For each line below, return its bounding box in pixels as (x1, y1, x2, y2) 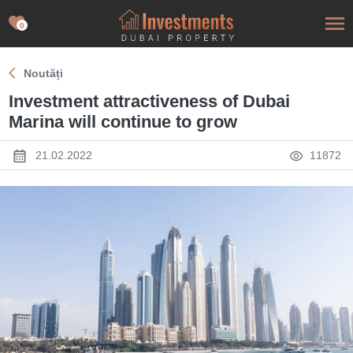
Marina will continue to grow (9, 112, 238, 132)
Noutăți (24, 67, 64, 80)
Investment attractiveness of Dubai (9, 91, 291, 111)
